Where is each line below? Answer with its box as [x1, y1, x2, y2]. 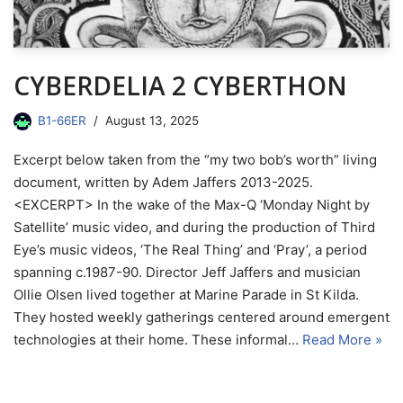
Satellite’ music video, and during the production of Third [13, 218, 375, 236]
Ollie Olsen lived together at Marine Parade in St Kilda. [13, 285, 359, 303]
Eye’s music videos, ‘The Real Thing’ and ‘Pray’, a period [13, 240, 367, 258]
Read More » [302, 330, 382, 348]
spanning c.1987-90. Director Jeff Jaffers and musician [13, 263, 361, 281]
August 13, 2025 [105, 112, 199, 128]
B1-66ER [38, 112, 86, 128]
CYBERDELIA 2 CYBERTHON [13, 67, 347, 103]
